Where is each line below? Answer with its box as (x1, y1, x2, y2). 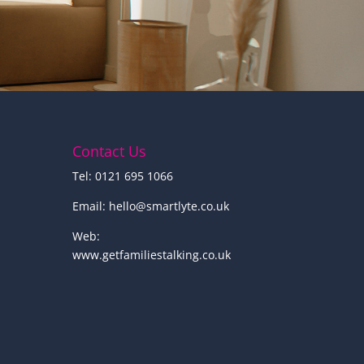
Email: (72, 197, 110, 214)
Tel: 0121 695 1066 (72, 167, 174, 184)
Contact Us (72, 141, 147, 161)
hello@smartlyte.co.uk (109, 197, 230, 214)
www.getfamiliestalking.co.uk (72, 246, 232, 262)
